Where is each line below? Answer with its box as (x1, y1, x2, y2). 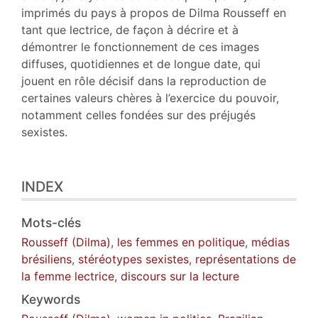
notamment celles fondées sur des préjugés (21, 107, 256, 122)
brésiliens (21, 251, 72, 266)
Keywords (21, 291, 80, 307)
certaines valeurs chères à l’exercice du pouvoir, (21, 90, 279, 105)
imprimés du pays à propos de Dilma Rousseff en (21, 5, 286, 20)
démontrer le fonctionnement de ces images (21, 39, 259, 54)
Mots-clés (21, 214, 81, 230)
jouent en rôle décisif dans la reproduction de (21, 73, 266, 88)
